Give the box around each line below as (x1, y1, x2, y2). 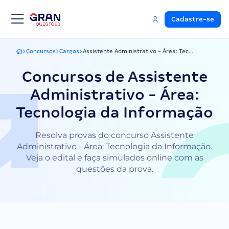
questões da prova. (76, 164, 153, 174)
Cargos (59, 48, 79, 54)
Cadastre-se (171, 15, 214, 23)
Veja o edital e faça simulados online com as (26, 153, 203, 163)
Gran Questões (16, 51, 58, 57)
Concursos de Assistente (21, 68, 208, 85)
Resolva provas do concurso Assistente (35, 130, 194, 140)
